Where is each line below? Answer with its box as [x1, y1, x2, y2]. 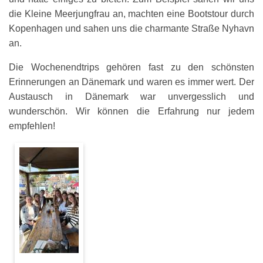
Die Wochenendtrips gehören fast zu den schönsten [9, 62, 254, 72]
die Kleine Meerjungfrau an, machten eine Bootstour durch [9, 8, 254, 19]
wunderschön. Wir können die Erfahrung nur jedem [9, 106, 254, 116]
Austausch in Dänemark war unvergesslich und [9, 91, 254, 102]
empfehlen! [9, 120, 55, 131]
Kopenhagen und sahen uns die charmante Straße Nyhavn [9, 23, 254, 33]
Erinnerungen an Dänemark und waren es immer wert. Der [9, 76, 254, 87]
